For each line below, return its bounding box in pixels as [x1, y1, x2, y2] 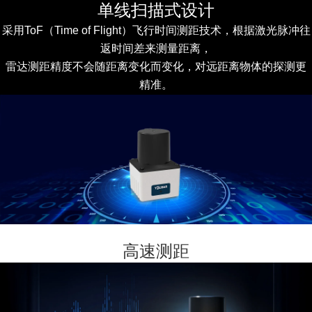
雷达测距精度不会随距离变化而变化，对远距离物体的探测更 [6, 60, 306, 72]
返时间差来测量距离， [100, 42, 212, 54]
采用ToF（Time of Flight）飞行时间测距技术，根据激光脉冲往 [1, 24, 311, 36]
